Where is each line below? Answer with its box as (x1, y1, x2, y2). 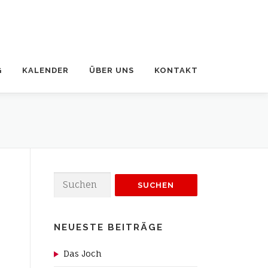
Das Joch (63, 248, 102, 258)
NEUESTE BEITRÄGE (54, 222, 163, 233)
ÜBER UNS (89, 66, 134, 75)
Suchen (53, 173, 86, 184)
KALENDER (22, 66, 69, 75)
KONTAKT (154, 66, 198, 75)
